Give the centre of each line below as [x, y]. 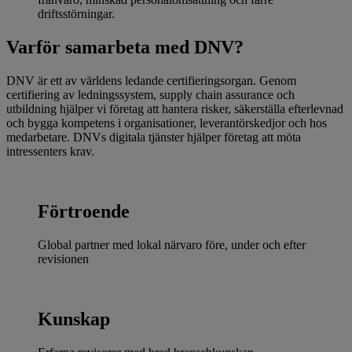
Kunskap [74, 319]
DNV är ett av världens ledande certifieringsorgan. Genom [151, 80]
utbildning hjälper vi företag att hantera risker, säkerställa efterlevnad [175, 108]
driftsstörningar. [79, 14]
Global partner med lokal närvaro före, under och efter [172, 244]
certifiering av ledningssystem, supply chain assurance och [150, 94]
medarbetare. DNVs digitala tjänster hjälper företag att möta [154, 137]
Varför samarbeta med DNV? [125, 47]
